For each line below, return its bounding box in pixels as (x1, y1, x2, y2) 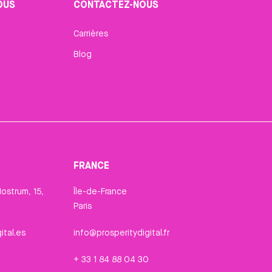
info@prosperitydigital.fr (73, 227, 170, 239)
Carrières (73, 28, 109, 39)
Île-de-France (73, 186, 127, 197)
